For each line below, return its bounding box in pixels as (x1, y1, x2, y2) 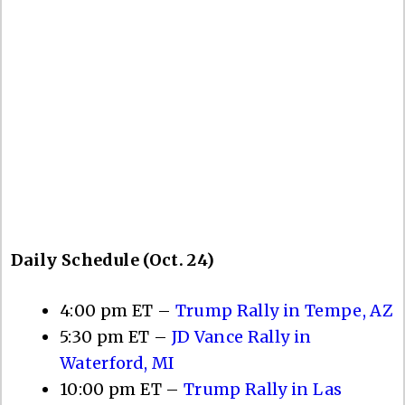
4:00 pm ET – (60, 299, 175, 321)
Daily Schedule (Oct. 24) (11, 249, 215, 270)
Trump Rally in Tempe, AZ (174, 299, 393, 321)
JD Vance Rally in (171, 325, 312, 347)
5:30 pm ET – (60, 325, 172, 347)
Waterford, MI (60, 352, 175, 373)
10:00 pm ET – (60, 378, 184, 400)
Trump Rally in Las (183, 378, 343, 400)
